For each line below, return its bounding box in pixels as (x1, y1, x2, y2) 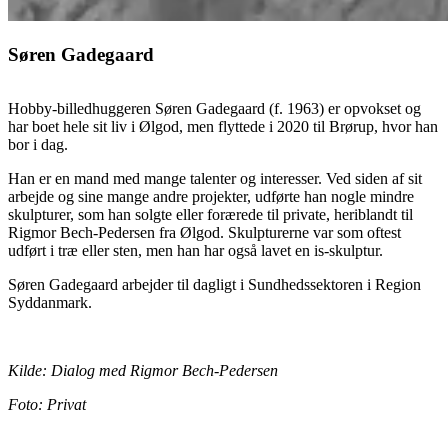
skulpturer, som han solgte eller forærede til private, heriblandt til (8, 206, 413, 224)
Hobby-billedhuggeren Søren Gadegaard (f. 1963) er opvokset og (8, 100, 421, 118)
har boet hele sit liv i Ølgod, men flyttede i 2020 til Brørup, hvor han (8, 118, 438, 136)
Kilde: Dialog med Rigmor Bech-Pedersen (8, 362, 278, 380)
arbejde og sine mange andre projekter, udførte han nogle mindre (8, 188, 414, 206)
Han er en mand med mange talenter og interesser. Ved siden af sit (8, 170, 422, 188)
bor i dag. (8, 136, 68, 154)
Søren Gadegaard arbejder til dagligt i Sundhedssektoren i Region (8, 276, 421, 294)
